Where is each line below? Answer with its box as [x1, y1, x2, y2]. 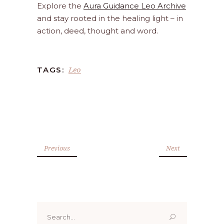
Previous [44, 143, 70, 153]
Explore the [37, 1, 83, 11]
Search [36, 203, 63, 213]
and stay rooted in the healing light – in [37, 13, 183, 23]
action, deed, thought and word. [37, 26, 158, 36]
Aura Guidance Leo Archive [83, 1, 186, 11]
